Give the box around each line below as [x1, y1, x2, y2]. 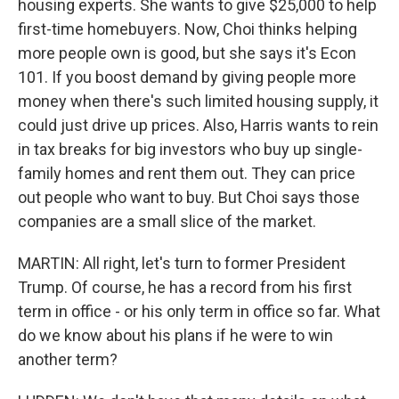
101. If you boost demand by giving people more [18, 68, 356, 86]
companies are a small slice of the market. [18, 212, 316, 231]
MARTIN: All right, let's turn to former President [18, 254, 346, 273]
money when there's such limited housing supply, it [18, 92, 379, 110]
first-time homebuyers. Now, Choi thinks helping [18, 20, 357, 38]
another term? [18, 350, 118, 369]
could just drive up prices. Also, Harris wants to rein [18, 116, 379, 134]
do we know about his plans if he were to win [18, 326, 333, 345]
